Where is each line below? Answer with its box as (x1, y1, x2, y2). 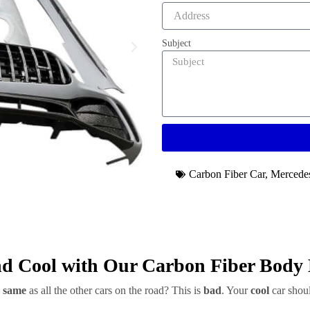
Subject (162, 38, 191, 48)
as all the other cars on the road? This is (26, 284, 203, 296)
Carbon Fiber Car (189, 168, 265, 180)
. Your (221, 284, 250, 296)
